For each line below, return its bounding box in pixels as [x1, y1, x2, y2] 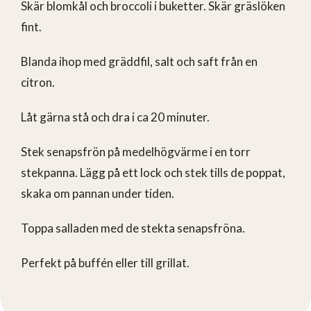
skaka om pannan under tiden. [21, 185, 174, 201]
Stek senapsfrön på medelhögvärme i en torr [21, 144, 251, 159]
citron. [21, 74, 55, 90]
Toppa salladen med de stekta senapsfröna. [21, 220, 245, 235]
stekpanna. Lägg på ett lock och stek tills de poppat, [21, 165, 285, 180]
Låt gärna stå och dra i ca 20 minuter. [21, 109, 210, 124]
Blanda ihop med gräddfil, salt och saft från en [21, 53, 258, 69]
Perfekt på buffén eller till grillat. [21, 255, 190, 270]
